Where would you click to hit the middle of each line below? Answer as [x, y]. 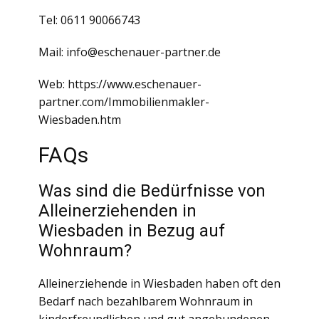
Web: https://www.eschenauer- [120, 84]
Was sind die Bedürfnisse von [152, 191]
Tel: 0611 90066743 [89, 20]
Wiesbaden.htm [80, 120]
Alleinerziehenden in [117, 211]
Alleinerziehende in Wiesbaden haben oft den [159, 283]
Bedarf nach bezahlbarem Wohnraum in [146, 301]
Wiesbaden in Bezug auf [132, 231]
